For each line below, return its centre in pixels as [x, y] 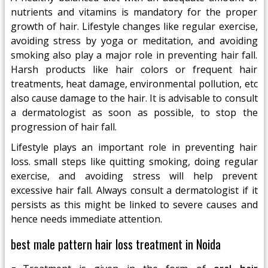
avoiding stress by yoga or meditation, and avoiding [134, 41]
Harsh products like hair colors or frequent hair [134, 69]
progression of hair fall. [63, 127]
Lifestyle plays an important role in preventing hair [134, 147]
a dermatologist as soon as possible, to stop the [134, 112]
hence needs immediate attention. [86, 219]
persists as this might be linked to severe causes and [134, 205]
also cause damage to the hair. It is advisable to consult [134, 98]
